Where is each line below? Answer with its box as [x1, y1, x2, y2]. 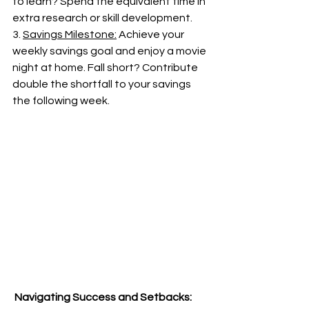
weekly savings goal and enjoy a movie [12, 46, 208, 57]
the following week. [12, 95, 110, 106]
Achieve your [117, 29, 186, 40]
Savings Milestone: [23, 29, 117, 40]
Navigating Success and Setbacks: [12, 292, 192, 303]
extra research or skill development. [12, 12, 192, 23]
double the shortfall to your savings [12, 79, 193, 90]
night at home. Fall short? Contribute [12, 62, 200, 73]
